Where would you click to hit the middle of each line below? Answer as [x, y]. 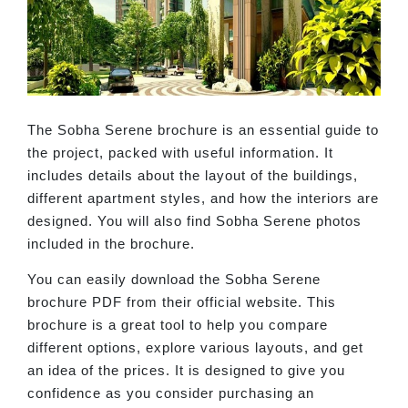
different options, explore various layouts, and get [195, 348]
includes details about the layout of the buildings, [193, 175]
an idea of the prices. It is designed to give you [186, 371]
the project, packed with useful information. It [180, 152]
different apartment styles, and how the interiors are [203, 198]
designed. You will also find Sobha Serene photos [194, 220]
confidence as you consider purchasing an [171, 393]
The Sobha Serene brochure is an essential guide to [203, 129]
